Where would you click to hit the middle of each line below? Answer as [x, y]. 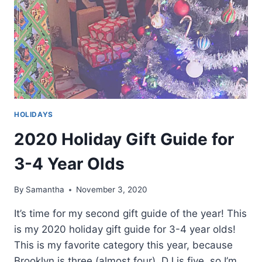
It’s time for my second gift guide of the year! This [130, 214]
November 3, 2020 [112, 190]
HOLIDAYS [34, 114]
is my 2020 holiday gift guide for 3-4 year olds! [125, 230]
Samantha [45, 190]
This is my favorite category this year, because [123, 245]
